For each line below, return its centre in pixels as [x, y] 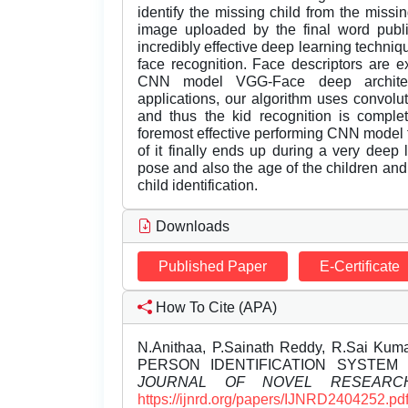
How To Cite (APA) [214, 308]
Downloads [191, 227]
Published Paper [213, 267]
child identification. [198, 186]
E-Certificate [360, 267]
